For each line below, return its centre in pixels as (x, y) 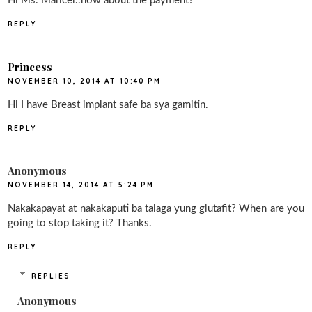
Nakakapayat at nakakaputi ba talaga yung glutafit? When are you (156, 209)
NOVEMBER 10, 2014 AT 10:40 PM (85, 81)
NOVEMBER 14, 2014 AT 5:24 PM (81, 185)
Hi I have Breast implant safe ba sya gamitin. (108, 104)
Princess (30, 67)
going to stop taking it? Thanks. (80, 224)
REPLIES (50, 276)
